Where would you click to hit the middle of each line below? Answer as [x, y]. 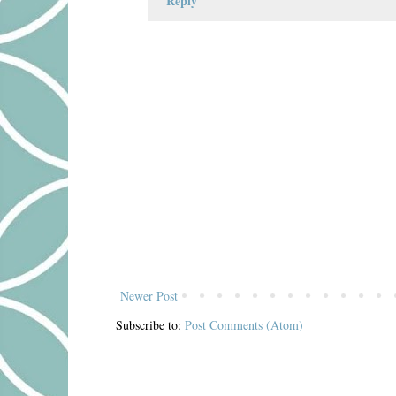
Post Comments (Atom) [244, 325]
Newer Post [149, 296]
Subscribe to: [150, 325]
